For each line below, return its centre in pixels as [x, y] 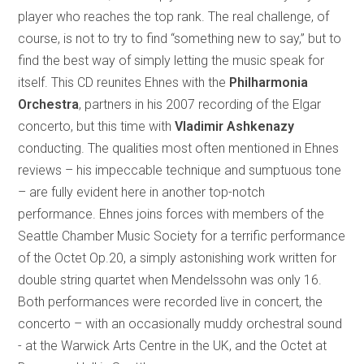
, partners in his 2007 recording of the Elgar [200, 105]
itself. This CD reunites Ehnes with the [124, 83]
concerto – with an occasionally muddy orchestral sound [180, 324]
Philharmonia [269, 83]
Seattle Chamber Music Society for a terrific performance [182, 236]
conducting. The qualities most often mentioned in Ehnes [179, 149]
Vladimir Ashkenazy [235, 127]
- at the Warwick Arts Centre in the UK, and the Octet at [173, 346]
